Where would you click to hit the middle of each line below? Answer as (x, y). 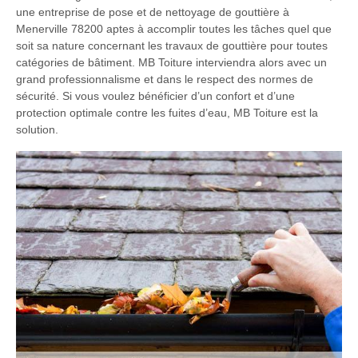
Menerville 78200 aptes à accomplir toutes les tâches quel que (174, 28)
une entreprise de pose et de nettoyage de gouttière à (153, 12)
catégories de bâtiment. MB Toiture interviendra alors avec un (171, 62)
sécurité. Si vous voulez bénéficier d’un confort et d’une (155, 95)
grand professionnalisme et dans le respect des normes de (165, 79)
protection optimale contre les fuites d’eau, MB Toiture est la (167, 112)
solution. (37, 129)
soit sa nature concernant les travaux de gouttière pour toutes (172, 45)
